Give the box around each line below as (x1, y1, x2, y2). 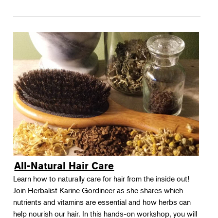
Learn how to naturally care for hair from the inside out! (13, 174, 190, 183)
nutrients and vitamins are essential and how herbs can (13, 197, 191, 207)
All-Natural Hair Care (14, 160, 114, 172)
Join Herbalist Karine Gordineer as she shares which (13, 185, 183, 195)
